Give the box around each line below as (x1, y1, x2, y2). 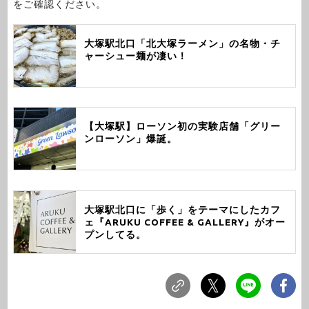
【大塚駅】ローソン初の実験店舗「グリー (83, 121, 281, 132)
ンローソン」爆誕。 (83, 133, 177, 145)
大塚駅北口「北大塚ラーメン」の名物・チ (83, 37, 281, 49)
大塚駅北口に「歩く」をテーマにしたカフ (83, 203, 281, 215)
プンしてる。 (83, 228, 146, 240)
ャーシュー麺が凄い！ (83, 50, 188, 61)
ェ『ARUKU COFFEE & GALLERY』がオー (83, 216, 286, 228)
